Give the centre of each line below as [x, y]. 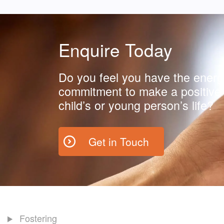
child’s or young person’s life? [136, 105]
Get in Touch [119, 142]
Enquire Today [115, 50]
